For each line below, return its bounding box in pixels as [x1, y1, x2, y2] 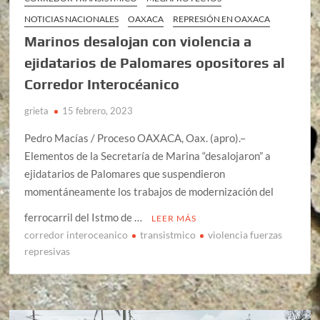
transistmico [140, 228, 196, 241]
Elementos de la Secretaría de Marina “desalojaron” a [24, 149, 271, 162]
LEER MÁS [151, 212, 197, 224]
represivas [24, 244, 71, 257]
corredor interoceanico [24, 228, 129, 241]
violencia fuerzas [208, 228, 283, 241]
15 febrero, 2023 [62, 104, 134, 116]
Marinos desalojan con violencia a [24, 32, 252, 49]
